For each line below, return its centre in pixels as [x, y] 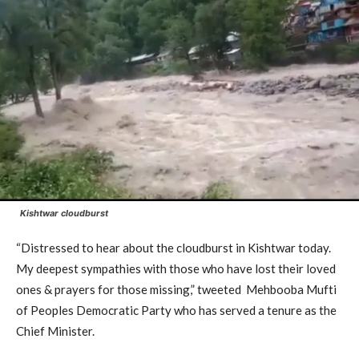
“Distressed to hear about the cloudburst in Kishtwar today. [173, 247]
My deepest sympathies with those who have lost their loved [176, 268]
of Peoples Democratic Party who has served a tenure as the [176, 310]
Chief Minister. [55, 331]
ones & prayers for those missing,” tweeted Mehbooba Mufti [176, 289]
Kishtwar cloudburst [64, 213]
